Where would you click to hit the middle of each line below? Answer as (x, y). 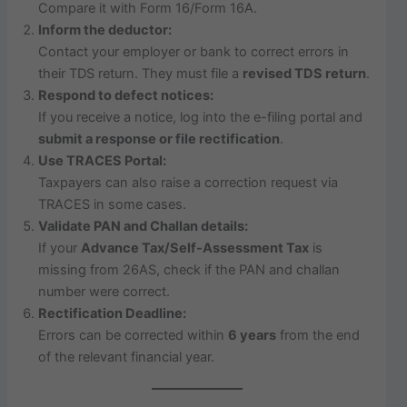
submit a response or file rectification (159, 139)
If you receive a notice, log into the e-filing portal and (201, 117)
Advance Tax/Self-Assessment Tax (195, 248)
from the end (318, 335)
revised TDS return (305, 73)
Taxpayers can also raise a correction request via (189, 182)
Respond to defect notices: (126, 95)
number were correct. (104, 291)
